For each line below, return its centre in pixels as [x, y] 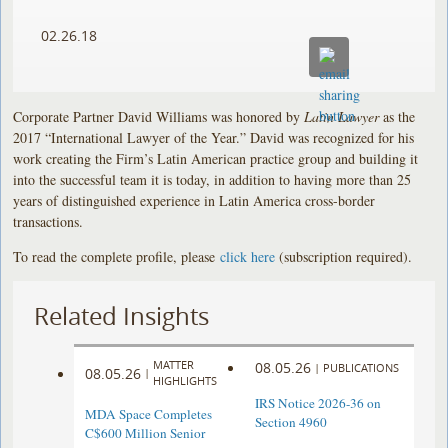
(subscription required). [344, 256]
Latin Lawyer [342, 116]
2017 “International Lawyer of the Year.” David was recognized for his [214, 137]
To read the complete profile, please [117, 256]
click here [248, 256]
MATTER [174, 365]
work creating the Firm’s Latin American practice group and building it [216, 158]
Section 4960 [290, 422]
